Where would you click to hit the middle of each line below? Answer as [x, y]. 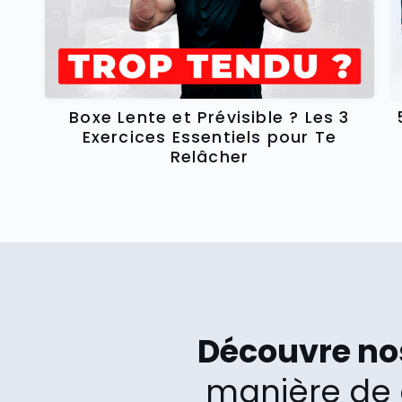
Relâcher [210, 157]
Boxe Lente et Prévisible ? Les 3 [210, 117]
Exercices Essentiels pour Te [210, 137]
